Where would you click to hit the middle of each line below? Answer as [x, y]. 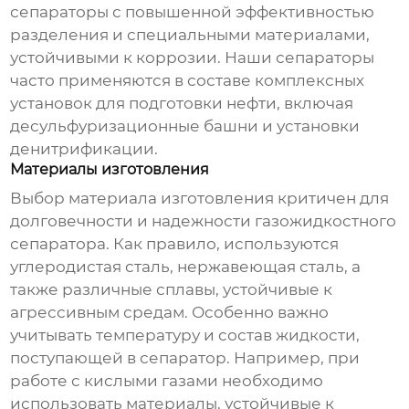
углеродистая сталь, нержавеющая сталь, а [186, 267]
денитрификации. [84, 149]
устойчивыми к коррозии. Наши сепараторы [193, 58]
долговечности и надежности [133, 221]
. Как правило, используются [223, 244]
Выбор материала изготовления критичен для [200, 199]
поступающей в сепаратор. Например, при [185, 358]
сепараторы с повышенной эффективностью [193, 12]
